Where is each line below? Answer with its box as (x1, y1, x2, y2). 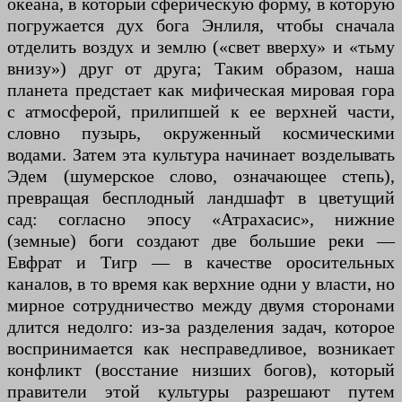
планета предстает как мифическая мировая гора (7, 80, 395, 100)
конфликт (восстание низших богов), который (7, 360, 395, 380)
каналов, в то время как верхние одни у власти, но (7, 274, 395, 294)
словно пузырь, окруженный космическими (7, 123, 395, 144)
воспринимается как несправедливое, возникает (7, 338, 395, 359)
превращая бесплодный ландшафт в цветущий (7, 188, 395, 208)
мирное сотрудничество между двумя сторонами (7, 295, 395, 316)
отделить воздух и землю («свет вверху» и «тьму (7, 37, 395, 57)
